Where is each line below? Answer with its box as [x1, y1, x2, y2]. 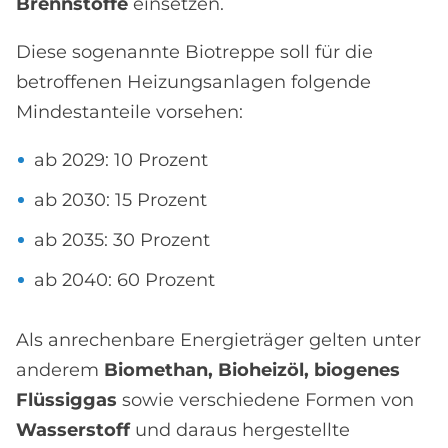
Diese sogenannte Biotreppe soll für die [16, 41, 373, 63]
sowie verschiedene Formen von [117, 389, 414, 411]
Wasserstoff [16, 419, 135, 441]
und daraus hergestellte [135, 419, 350, 441]
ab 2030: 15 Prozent [34, 189, 207, 211]
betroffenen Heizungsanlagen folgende [16, 71, 371, 93]
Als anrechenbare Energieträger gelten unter [16, 329, 421, 351]
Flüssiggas [16, 389, 117, 411]
